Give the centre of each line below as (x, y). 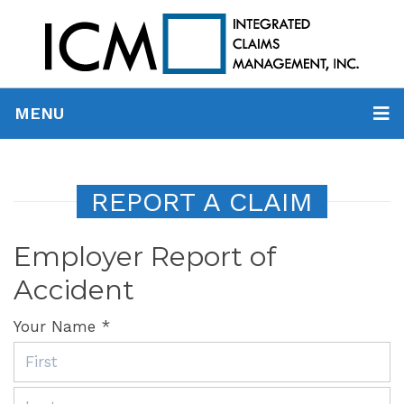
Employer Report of (145, 257)
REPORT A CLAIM (202, 202)
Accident (74, 290)
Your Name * (62, 326)
